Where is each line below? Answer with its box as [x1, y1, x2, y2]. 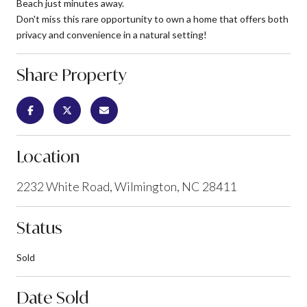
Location [16, 145, 79, 167]
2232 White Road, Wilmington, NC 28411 [16, 178, 236, 194]
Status [16, 216, 62, 238]
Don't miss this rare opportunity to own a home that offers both [16, 12, 288, 25]
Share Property [16, 63, 127, 86]
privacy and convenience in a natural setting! [16, 28, 207, 40]
